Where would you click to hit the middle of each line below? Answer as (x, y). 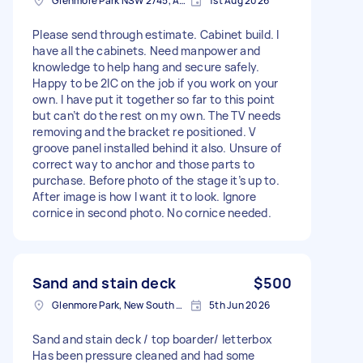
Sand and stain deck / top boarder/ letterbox (152, 339)
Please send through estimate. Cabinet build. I (156, 34)
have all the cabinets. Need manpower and (146, 50)
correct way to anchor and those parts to (143, 164)
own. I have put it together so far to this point (154, 99)
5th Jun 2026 (239, 305)
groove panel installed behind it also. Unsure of (157, 147)
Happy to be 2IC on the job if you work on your (156, 83)
